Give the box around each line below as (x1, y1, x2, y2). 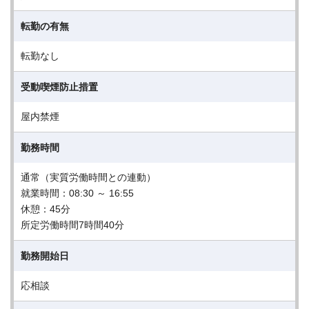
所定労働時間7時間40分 (21, 219, 124, 230)
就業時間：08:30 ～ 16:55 (21, 188, 134, 199)
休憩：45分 (21, 203, 70, 215)
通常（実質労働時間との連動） (21, 172, 156, 183)
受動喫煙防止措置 (21, 81, 98, 92)
